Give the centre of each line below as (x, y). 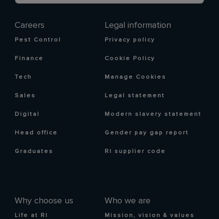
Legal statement (135, 96)
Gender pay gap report (147, 133)
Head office (36, 133)
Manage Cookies (135, 77)
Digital (27, 114)
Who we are (128, 201)
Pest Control (38, 40)
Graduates (34, 151)
